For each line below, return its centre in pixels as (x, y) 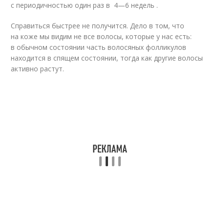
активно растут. (38, 69)
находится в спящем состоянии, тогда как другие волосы (107, 58)
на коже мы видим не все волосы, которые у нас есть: (101, 37)
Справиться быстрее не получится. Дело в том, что (98, 26)
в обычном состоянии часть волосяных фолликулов (99, 47)
